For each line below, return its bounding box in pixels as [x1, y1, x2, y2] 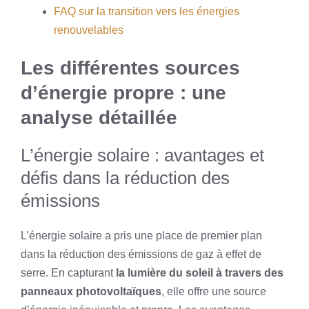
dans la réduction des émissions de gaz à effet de [21, 248, 261, 260]
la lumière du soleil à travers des [116, 267, 283, 279]
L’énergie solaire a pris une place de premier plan [21, 230, 262, 241]
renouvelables [54, 24, 123, 36]
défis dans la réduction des [21, 168, 230, 188]
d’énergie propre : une [21, 82, 226, 103]
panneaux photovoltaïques [21, 286, 161, 297]
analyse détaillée [21, 107, 177, 128]
